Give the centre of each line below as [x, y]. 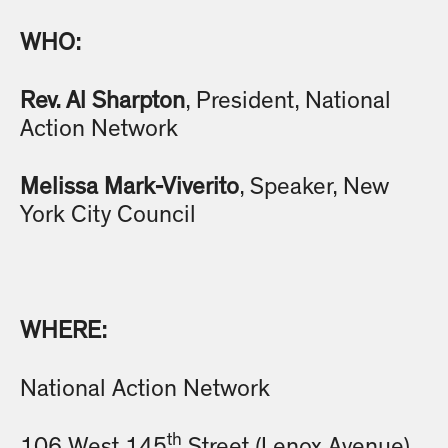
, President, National [288, 101]
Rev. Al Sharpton [102, 101]
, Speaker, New [314, 187]
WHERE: [63, 331]
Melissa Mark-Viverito [129, 187]
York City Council [108, 215]
